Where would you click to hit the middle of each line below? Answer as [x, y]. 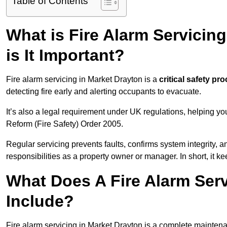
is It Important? [65, 55]
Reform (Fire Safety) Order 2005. [65, 124]
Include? [40, 201]
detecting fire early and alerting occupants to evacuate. [104, 92]
